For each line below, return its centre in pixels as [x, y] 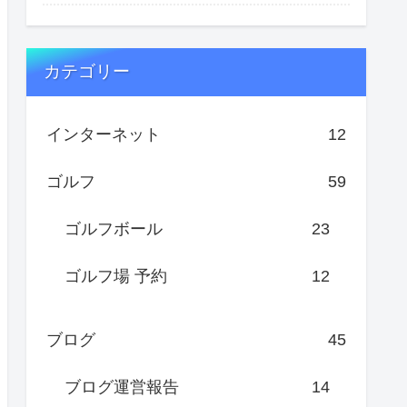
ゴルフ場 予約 [116, 276]
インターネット [104, 134]
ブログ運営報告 [122, 387]
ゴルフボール [114, 228]
